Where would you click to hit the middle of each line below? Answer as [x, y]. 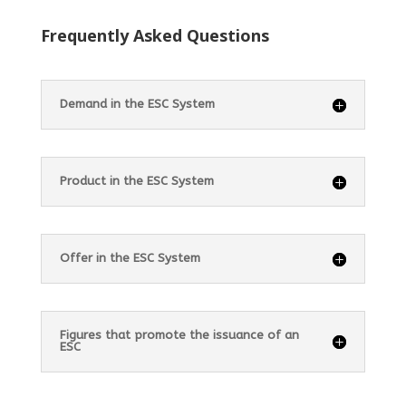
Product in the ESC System [136, 182]
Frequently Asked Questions [155, 36]
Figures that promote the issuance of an [179, 336]
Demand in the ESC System [137, 105]
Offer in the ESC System [130, 259]
